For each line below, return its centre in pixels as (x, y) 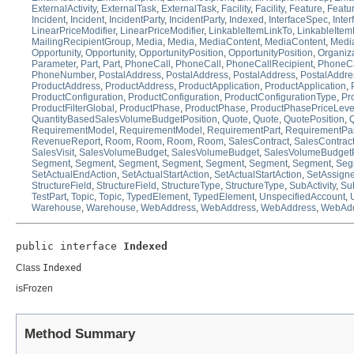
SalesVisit (53, 153)
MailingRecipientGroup (81, 42)
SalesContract (259, 142)
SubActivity (313, 186)
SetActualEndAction (74, 175)
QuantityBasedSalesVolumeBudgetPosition (124, 120)
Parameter (54, 64)
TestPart (49, 197)
